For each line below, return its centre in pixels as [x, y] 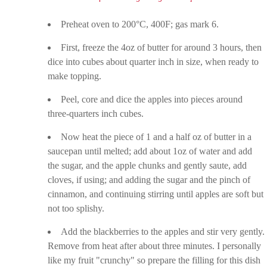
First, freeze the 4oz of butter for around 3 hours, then [162, 47]
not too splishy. [76, 208]
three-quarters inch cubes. [96, 114]
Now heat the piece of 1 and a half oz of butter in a [156, 137]
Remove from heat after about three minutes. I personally [155, 246]
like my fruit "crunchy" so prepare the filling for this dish [154, 260]
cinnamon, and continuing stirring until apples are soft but [156, 194]
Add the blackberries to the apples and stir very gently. [163, 232]
